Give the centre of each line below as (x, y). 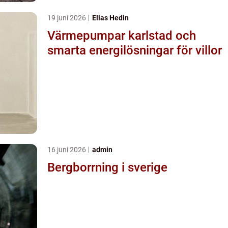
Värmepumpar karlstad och (122, 35)
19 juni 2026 (67, 18)
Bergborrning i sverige (107, 167)
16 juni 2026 (67, 149)
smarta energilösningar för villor (135, 50)
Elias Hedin (110, 18)
